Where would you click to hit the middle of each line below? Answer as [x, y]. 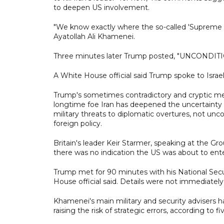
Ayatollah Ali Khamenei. [95, 36]
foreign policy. [78, 123]
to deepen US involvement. [101, 7]
